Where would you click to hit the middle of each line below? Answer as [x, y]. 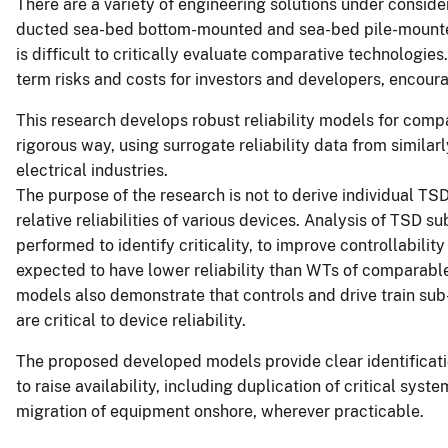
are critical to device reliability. [131, 321]
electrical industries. [92, 171]
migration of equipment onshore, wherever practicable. [220, 412]
